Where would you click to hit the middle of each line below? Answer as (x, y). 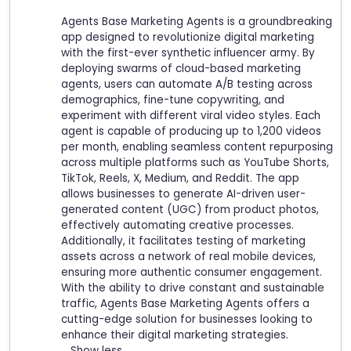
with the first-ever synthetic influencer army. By (188, 53)
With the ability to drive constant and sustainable (193, 288)
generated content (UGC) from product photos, (190, 210)
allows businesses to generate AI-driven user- (183, 194)
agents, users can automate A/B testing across (187, 85)
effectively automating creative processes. (177, 226)
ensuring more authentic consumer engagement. (192, 273)
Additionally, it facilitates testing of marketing (183, 241)
